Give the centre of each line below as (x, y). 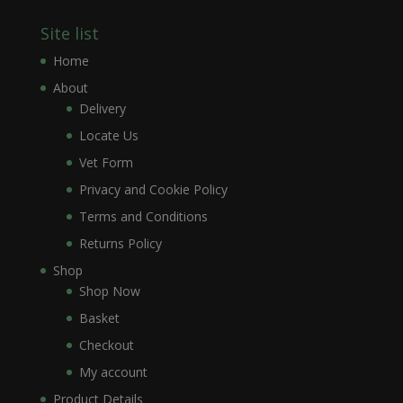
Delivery (102, 108)
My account (113, 372)
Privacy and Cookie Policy (153, 189)
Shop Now (109, 291)
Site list (69, 33)
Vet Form (106, 162)
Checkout (106, 345)
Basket (99, 318)
